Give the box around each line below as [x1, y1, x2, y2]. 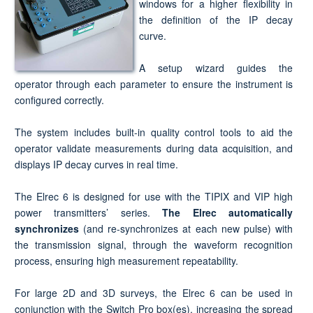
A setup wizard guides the [138, 60, 293, 75]
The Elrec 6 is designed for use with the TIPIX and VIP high [14, 189, 293, 203]
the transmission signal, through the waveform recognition [14, 237, 293, 252]
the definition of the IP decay [138, 12, 293, 27]
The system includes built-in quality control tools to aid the [14, 124, 293, 139]
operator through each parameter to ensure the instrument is [14, 76, 293, 91]
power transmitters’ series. [14, 205, 163, 219]
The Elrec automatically [162, 205, 293, 219]
